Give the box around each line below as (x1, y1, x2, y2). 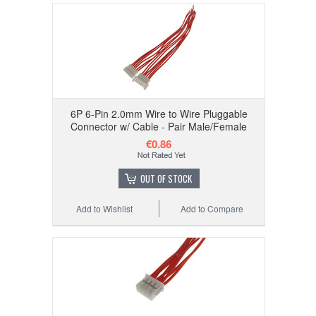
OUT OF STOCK (140, 171, 192, 186)
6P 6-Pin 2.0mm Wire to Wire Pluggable (70, 107, 248, 121)
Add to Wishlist (76, 202, 133, 215)
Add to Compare (181, 202, 244, 215)
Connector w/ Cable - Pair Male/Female (71, 119, 247, 134)
